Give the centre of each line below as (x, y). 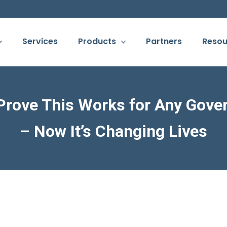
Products (97, 42)
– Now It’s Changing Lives (113, 131)
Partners (164, 42)
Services (40, 42)
